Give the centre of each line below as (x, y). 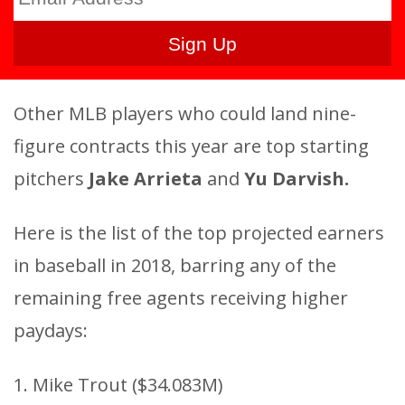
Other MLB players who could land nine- (185, 114)
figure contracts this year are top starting (191, 146)
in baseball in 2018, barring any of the (175, 266)
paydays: (51, 331)
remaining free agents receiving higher (181, 298)
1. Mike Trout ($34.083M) (118, 385)
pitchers (51, 179)
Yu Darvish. (297, 179)
